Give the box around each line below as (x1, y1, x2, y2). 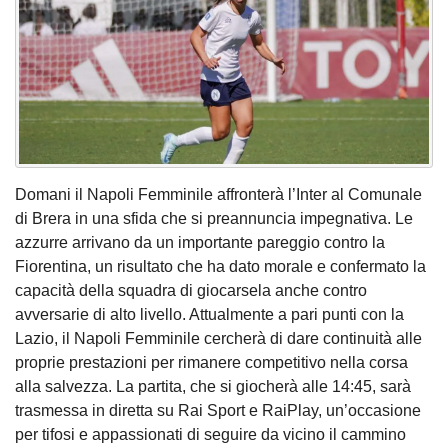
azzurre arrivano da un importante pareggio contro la (15, 233, 385, 251)
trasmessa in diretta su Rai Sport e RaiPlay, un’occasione (15, 401, 421, 419)
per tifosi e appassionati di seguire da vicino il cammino (15, 425, 406, 443)
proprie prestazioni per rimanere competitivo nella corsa (15, 353, 408, 371)
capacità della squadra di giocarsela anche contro (15, 281, 367, 299)
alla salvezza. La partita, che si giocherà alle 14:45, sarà (15, 377, 411, 395)
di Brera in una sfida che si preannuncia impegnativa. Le (15, 209, 413, 227)
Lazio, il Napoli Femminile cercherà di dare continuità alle (15, 329, 422, 347)
